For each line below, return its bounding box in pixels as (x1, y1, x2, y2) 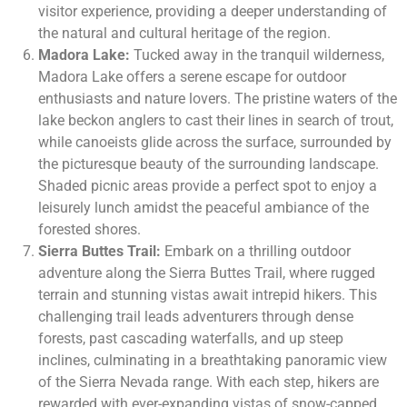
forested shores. (38, 221, 141, 239)
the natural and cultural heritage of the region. (38, 25, 331, 43)
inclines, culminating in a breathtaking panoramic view (38, 352, 387, 370)
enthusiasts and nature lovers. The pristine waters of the (38, 90, 397, 108)
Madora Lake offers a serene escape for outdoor (38, 68, 346, 86)
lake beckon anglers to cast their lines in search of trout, (38, 112, 393, 130)
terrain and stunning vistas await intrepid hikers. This (38, 286, 377, 304)
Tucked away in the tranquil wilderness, (130, 46, 384, 65)
